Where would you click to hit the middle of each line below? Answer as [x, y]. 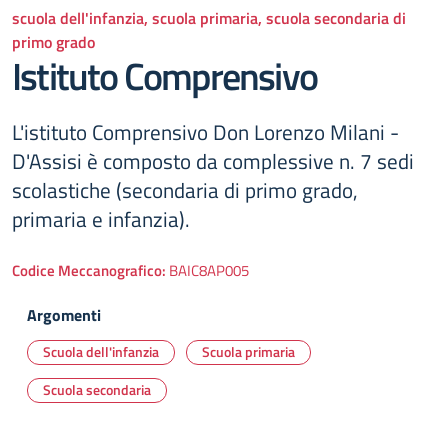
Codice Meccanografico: [90, 270]
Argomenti [64, 315]
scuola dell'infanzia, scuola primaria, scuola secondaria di [209, 18]
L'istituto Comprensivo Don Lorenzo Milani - [205, 132]
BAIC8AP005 [209, 270]
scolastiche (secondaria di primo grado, [185, 190]
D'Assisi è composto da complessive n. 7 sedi [213, 161]
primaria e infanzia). [101, 219]
